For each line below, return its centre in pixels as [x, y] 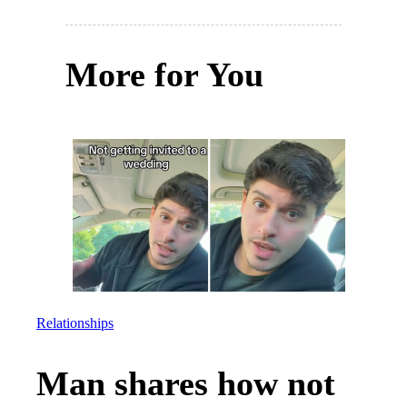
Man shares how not [186, 383]
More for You [164, 75]
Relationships [75, 324]
